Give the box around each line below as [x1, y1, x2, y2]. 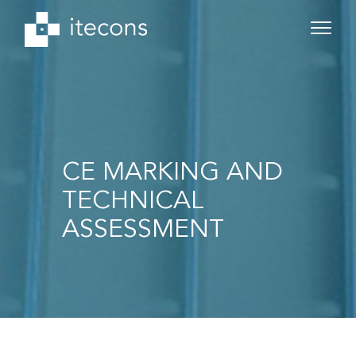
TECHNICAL [62, 189, 204, 215]
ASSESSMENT [62, 218, 224, 243]
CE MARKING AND [62, 161, 283, 186]
